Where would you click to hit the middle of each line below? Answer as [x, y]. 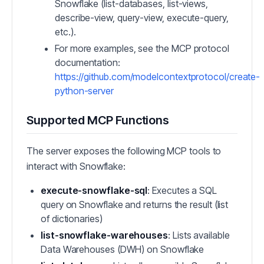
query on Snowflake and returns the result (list [135, 204]
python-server [84, 91]
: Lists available [199, 235]
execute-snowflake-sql [94, 190]
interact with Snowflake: [76, 166]
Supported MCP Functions [98, 120]
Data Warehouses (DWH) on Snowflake [123, 249]
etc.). [65, 32]
